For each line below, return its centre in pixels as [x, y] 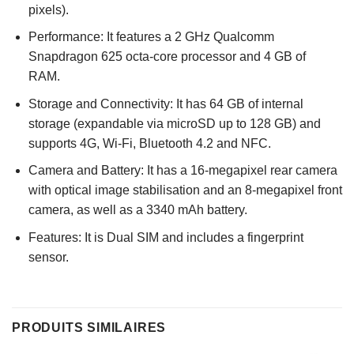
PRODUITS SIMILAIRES [89, 327]
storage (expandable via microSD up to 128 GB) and [174, 123]
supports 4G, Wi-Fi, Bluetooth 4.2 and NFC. [151, 143]
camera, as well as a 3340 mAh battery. [139, 210]
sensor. [48, 257]
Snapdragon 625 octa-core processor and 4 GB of [167, 57]
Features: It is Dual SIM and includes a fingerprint [166, 237]
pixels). [50, 9]
